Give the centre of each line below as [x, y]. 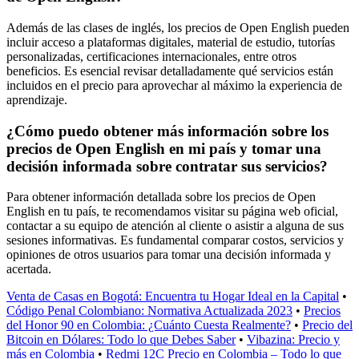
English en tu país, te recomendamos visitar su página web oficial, [172, 212]
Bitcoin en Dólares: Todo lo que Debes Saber [121, 340]
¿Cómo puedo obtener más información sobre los [167, 131]
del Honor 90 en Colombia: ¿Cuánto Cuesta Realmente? [149, 325]
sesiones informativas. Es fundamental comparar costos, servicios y [175, 240]
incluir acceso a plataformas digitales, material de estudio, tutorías [171, 42]
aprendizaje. [37, 99]
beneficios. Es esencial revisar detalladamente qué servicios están [170, 71]
